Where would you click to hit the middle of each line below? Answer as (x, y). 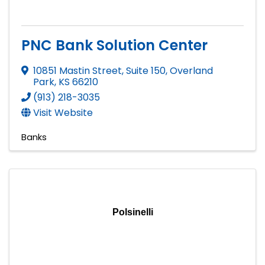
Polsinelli (132, 212)
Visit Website (63, 112)
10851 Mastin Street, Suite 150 (99, 70)
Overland (191, 70)
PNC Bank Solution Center (114, 45)
